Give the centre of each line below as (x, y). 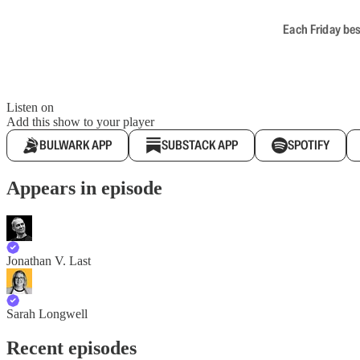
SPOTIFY (309, 145)
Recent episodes (72, 348)
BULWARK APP (76, 145)
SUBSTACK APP (200, 145)
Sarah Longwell (47, 313)
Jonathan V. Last (49, 260)
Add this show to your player (80, 122)
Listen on (30, 107)
